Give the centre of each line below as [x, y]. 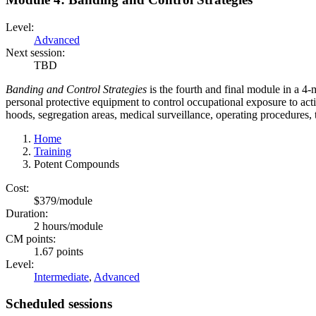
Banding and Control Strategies [76, 89]
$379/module [63, 200]
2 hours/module [68, 226]
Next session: [35, 52]
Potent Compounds [77, 164]
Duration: [27, 213]
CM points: [31, 238]
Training [53, 151]
